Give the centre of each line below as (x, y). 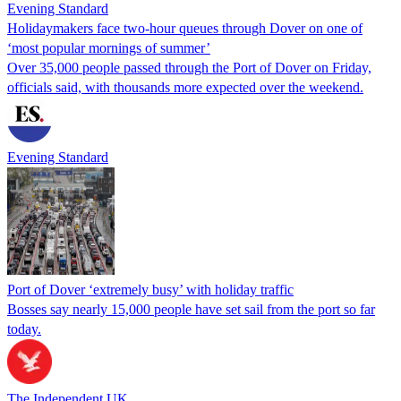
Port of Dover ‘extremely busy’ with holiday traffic (150, 289)
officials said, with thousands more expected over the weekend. (185, 87)
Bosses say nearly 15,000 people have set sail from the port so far (191, 309)
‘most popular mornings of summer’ (109, 47)
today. (24, 328)
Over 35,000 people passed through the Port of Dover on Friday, (189, 67)
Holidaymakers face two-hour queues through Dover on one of (185, 28)
